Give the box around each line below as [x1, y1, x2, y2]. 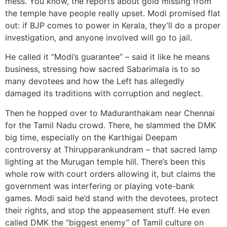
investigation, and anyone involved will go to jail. [5, 32, 192, 43]
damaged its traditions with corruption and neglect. [5, 88, 203, 99]
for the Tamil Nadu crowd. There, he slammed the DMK [5, 120, 216, 130]
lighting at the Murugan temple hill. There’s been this [5, 156, 205, 167]
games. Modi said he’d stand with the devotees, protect [5, 193, 218, 203]
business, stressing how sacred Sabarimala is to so [5, 64, 200, 74]
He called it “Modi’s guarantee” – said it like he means [5, 52, 210, 62]
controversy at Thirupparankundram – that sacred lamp [5, 144, 217, 155]
